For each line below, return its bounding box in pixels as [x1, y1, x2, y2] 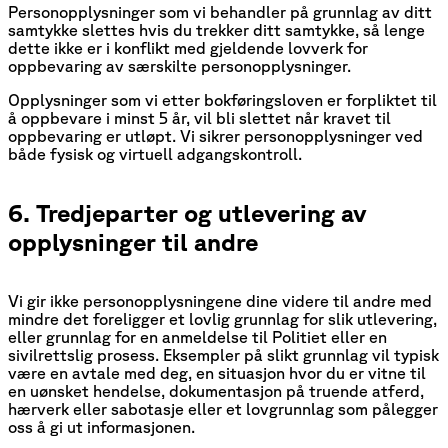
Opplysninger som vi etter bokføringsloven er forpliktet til [8, 90, 437, 109]
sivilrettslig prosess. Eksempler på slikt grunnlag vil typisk [8, 345, 439, 364]
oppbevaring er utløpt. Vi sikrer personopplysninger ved [8, 126, 423, 145]
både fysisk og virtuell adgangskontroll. [8, 144, 302, 163]
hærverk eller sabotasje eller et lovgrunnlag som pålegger [8, 399, 438, 418]
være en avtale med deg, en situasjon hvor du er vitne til [8, 363, 426, 382]
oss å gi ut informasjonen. [8, 417, 195, 436]
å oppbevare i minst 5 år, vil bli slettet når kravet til [8, 108, 391, 127]
